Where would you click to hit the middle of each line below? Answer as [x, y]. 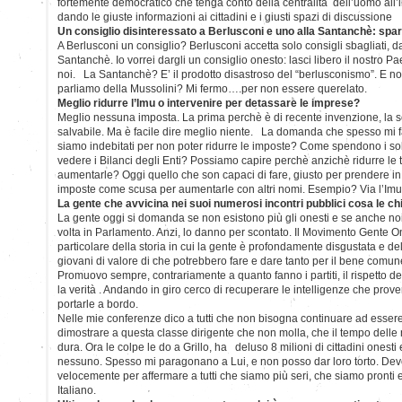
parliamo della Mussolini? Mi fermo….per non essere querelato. [212, 88]
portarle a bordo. [98, 304]
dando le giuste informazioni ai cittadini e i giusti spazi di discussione [225, 17]
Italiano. [77, 390]
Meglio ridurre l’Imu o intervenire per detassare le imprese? [209, 103]
